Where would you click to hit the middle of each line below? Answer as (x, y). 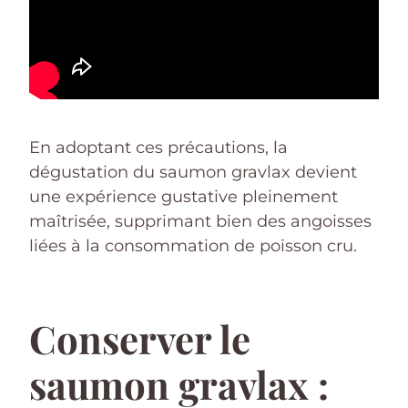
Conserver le (140, 338)
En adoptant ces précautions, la (158, 147)
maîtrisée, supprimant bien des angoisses (200, 221)
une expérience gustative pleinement (184, 196)
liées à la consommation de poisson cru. (193, 245)
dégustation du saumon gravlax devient (193, 172)
